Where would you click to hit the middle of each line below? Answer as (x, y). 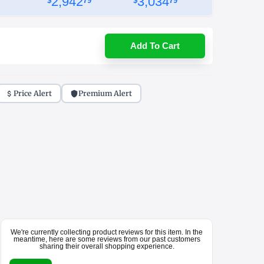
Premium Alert (105, 93)
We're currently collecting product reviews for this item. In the (107, 232)
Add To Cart (155, 46)
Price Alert (33, 93)
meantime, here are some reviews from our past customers (107, 240)
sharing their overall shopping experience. (107, 247)
